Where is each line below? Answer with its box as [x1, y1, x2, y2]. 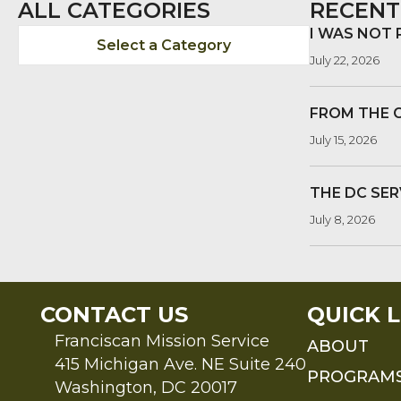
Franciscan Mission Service [55, 331, 269, 352]
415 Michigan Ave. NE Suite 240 [55, 354, 306, 375]
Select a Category [97, 37, 231, 55]
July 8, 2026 [310, 212, 375, 227]
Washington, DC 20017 [55, 378, 237, 398]
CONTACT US [40, 302, 188, 328]
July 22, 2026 [310, 53, 380, 68]
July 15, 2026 [310, 132, 377, 148]
